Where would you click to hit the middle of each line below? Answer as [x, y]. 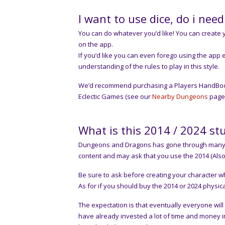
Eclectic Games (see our [115, 96]
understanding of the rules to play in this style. [149, 66]
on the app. [96, 44]
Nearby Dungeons [180, 96]
